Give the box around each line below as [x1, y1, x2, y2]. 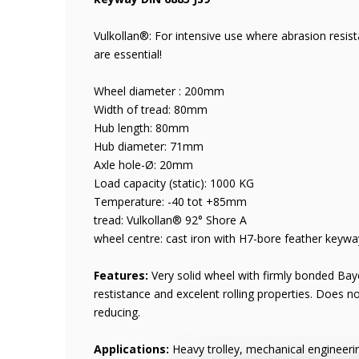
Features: [94, 268, 151, 283]
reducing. [94, 305, 140, 320]
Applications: [94, 341, 172, 357]
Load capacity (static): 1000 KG [94, 175, 254, 191]
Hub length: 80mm [94, 120, 189, 135]
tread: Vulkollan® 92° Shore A [94, 212, 247, 228]
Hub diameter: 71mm [94, 139, 204, 154]
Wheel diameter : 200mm [94, 83, 224, 99]
